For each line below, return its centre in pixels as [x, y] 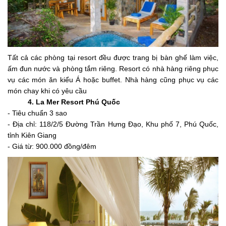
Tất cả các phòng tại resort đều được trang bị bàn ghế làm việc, [113, 58]
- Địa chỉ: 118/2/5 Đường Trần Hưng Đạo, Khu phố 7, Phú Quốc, [113, 124]
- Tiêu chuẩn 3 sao [37, 113]
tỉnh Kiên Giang [32, 135]
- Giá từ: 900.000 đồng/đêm [52, 147]
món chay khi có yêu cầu [47, 91]
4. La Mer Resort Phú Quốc [74, 102]
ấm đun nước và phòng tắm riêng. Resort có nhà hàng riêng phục [113, 69]
